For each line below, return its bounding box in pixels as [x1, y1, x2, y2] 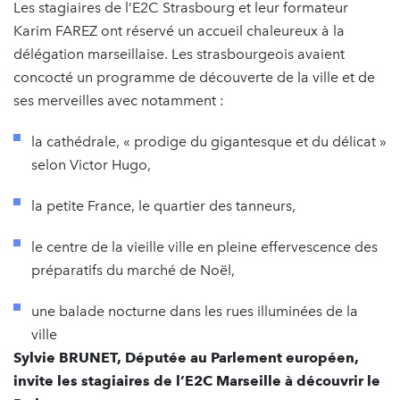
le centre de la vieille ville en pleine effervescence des [31, 237, 378, 255]
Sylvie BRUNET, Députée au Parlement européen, [13, 348, 359, 366]
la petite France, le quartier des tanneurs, [31, 196, 296, 214]
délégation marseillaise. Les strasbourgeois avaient [13, 45, 345, 62]
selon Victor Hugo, [31, 155, 151, 173]
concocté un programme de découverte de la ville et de [13, 68, 375, 86]
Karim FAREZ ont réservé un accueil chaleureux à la [13, 21, 345, 39]
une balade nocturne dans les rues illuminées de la [31, 302, 358, 320]
